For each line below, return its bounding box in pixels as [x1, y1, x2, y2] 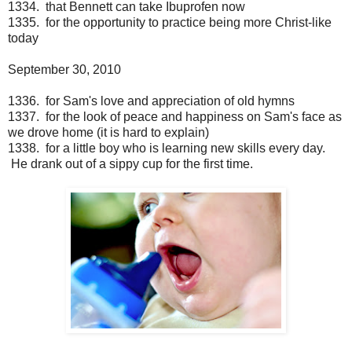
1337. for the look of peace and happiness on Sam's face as [8, 110, 342, 124]
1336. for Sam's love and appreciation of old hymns [8, 94, 295, 108]
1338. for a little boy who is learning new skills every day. [8, 141, 325, 156]
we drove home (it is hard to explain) [8, 126, 209, 140]
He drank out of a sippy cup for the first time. [8, 157, 253, 171]
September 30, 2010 [8, 63, 121, 77]
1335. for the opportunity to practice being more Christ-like [8, 16, 332, 30]
